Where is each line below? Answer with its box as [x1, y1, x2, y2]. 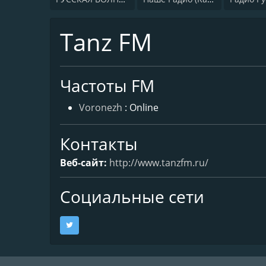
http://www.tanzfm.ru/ [109, 156, 208, 169]
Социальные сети [60, 185, 204, 208]
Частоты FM [60, 74, 154, 97]
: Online [125, 100, 159, 114]
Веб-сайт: [60, 156, 109, 169]
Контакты [60, 132, 138, 155]
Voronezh [79, 100, 122, 114]
